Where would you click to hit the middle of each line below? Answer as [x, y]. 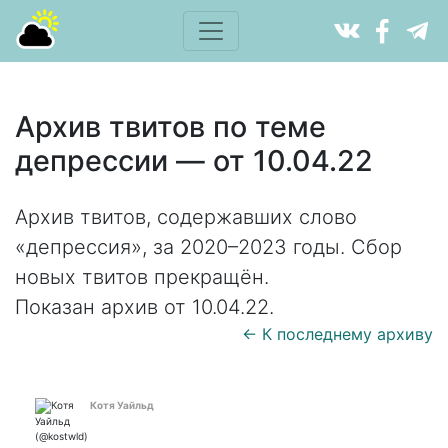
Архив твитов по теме [170, 126]
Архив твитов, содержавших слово [186, 217]
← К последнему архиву [337, 334]
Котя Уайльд [122, 405]
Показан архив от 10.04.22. [144, 307]
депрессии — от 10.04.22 [194, 160]
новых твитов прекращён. [142, 277]
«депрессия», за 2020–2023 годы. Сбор [208, 247]
